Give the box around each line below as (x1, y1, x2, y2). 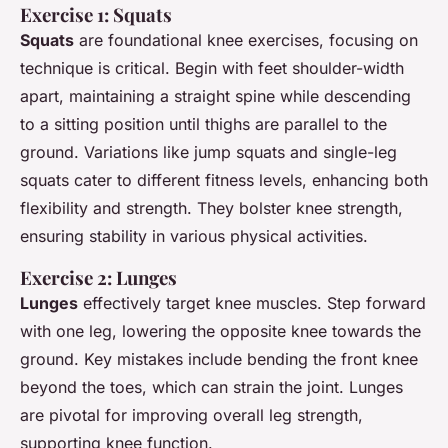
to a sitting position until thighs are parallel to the (20, 113, 387, 134)
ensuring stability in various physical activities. (20, 225, 368, 246)
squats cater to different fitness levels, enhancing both (20, 169, 428, 190)
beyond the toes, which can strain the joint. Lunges (20, 376, 403, 397)
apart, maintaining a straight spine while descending (20, 85, 411, 106)
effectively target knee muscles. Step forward (78, 292, 426, 313)
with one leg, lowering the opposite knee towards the (20, 320, 421, 341)
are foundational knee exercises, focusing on (74, 29, 418, 50)
